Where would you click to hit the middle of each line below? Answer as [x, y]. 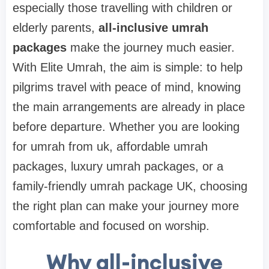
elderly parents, [56, 28]
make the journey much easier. [151, 48]
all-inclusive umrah [153, 28]
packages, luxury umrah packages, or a [118, 167]
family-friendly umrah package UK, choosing [130, 186]
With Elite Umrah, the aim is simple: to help [128, 68]
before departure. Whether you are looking [126, 127]
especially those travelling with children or [122, 8]
